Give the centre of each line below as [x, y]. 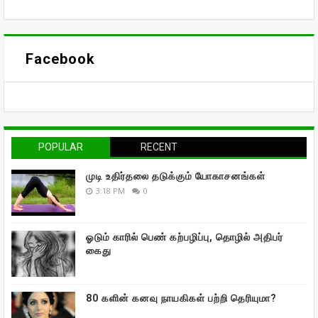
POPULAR [60, 147]
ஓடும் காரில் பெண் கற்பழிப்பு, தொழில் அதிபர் [185, 237]
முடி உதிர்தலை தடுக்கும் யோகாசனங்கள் [176, 176]
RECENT [159, 147]
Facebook [60, 59]
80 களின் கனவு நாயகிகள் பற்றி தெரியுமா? [181, 298]
